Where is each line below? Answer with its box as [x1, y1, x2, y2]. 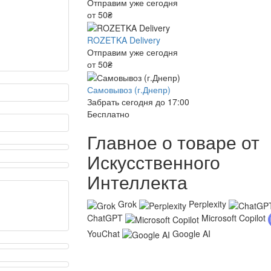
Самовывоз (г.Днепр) [87, 83, 171, 96]
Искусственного [87, 149, 220, 175]
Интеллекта [87, 169, 188, 195]
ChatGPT [87, 212, 123, 224]
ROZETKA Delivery [87, 33, 160, 46]
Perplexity [189, 198, 226, 211]
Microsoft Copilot [201, 212, 266, 224]
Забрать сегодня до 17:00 [87, 96, 189, 108]
